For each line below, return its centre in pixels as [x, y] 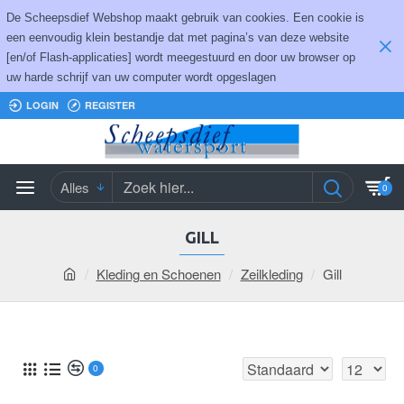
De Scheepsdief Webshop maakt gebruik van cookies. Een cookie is [185, 18]
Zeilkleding [271, 274]
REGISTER [110, 105]
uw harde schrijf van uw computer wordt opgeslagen [141, 77]
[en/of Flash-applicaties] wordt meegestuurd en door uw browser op [181, 57]
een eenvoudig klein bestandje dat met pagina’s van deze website [178, 37]
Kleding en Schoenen [158, 274]
